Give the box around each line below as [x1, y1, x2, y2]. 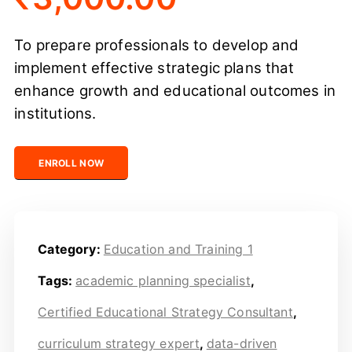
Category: [38, 241, 104, 258]
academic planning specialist [75, 273, 251, 289]
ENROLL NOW [38, 156, 104, 169]
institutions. [14, 104, 97, 123]
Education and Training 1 [103, 241, 253, 258]
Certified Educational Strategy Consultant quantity [13, 147, 323, 163]
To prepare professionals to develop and [14, 36, 299, 55]
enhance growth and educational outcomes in [14, 82, 335, 101]
